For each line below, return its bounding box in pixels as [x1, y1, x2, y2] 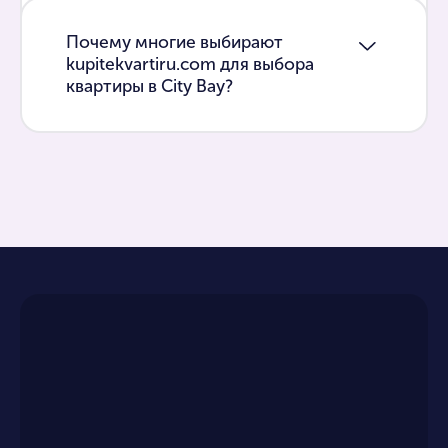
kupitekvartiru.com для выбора [65, 53, 314, 75]
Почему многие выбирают [65, 31, 283, 53]
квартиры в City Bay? [65, 75, 233, 97]
